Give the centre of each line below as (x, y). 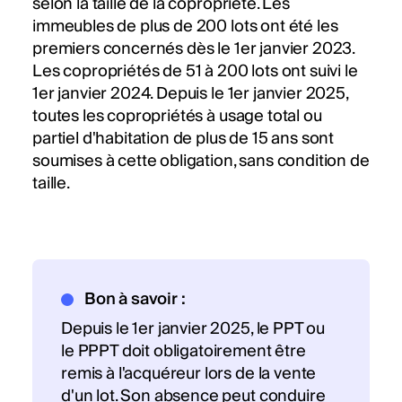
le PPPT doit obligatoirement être (184, 352)
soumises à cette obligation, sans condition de (201, 162)
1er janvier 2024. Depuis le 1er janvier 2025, (190, 94)
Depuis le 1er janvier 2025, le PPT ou (193, 329)
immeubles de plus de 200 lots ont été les (185, 27)
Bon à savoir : (135, 300)
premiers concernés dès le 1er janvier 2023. (194, 49)
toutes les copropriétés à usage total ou (177, 117)
